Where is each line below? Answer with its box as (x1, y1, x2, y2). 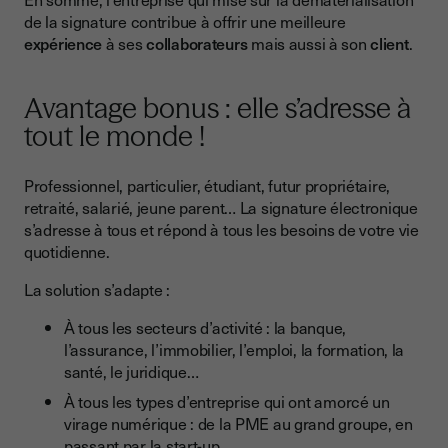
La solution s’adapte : (24, 277, 174, 302)
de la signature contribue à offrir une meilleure (24, 9, 346, 34)
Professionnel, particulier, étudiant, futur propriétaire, (24, 173, 391, 198)
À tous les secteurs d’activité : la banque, (64, 315, 346, 340)
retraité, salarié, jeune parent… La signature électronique (24, 195, 418, 220)
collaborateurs (146, 31, 248, 56)
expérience (24, 31, 103, 56)
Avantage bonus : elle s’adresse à (24, 91, 411, 126)
